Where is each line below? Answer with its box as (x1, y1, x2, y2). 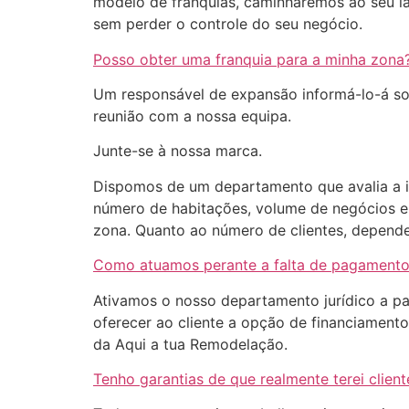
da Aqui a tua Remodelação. (93, 334, 288, 353)
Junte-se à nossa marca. (93, 142, 262, 161)
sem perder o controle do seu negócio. (93, 15, 362, 34)
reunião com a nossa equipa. (93, 106, 291, 125)
